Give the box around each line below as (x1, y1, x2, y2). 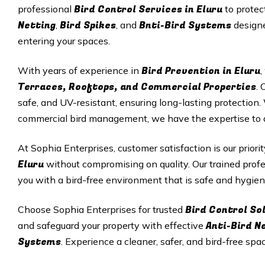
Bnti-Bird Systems (139, 18, 231, 33)
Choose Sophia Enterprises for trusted (18, 203, 185, 215)
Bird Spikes (60, 18, 116, 33)
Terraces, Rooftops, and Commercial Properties (18, 80, 256, 94)
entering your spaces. (18, 35, 110, 47)
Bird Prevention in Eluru (141, 64, 260, 78)
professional (18, 3, 74, 15)
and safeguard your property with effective (18, 219, 206, 231)
